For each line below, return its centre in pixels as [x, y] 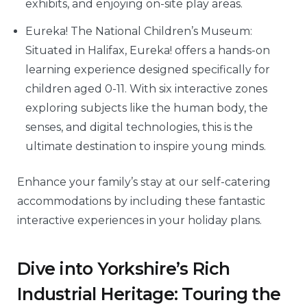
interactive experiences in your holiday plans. [139, 221]
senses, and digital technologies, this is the [139, 127]
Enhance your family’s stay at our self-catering [144, 182]
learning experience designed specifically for [148, 70]
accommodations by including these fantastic [141, 201]
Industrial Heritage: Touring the [149, 294]
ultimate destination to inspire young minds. [146, 147]
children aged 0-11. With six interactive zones [146, 89]
